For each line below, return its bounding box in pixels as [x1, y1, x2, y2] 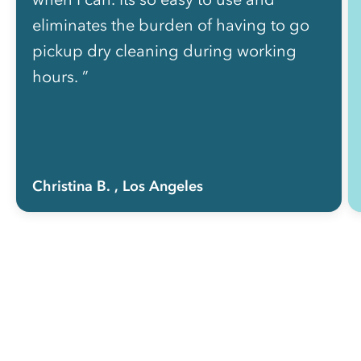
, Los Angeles [114, 176, 203, 195]
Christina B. [32, 176, 110, 195]
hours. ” [32, 66, 89, 86]
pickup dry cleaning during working [32, 40, 297, 60]
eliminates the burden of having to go [32, 15, 309, 35]
